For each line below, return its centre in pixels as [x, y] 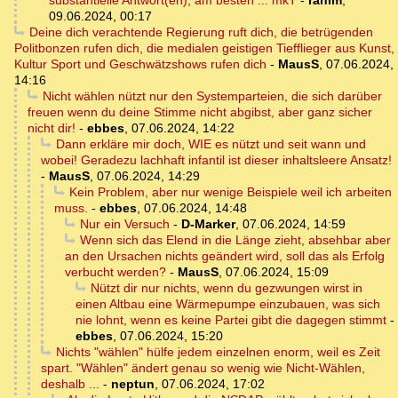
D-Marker [208, 224]
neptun [133, 384]
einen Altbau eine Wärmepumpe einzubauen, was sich [228, 304]
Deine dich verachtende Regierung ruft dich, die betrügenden [201, 32]
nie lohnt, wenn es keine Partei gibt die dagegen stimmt [231, 320]
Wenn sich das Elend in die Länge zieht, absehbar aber [235, 240]
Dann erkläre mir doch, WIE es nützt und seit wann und [211, 144]
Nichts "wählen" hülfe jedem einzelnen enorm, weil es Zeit [218, 352]
